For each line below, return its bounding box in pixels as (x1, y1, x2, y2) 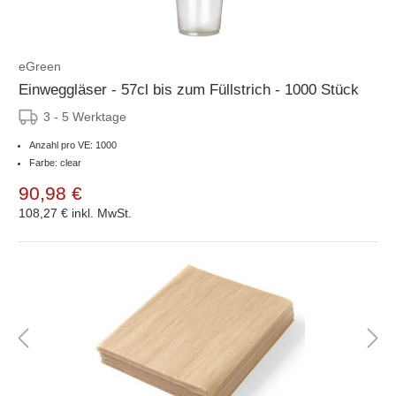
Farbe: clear (29, 156, 81, 168)
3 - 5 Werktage (43, 109, 126, 124)
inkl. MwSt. (72, 205, 132, 220)
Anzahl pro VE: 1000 (29, 139, 117, 150)
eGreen (19, 58, 61, 73)
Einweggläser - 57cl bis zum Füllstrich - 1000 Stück (19, 80, 359, 98)
